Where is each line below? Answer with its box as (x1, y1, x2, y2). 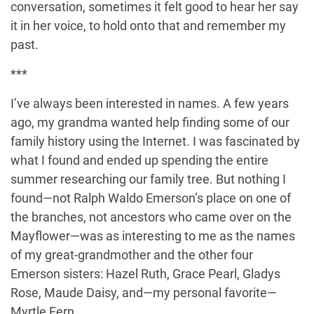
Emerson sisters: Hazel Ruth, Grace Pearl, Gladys (11, 266, 280, 282)
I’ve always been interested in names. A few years (11, 96, 289, 111)
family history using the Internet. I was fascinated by (11, 134, 300, 149)
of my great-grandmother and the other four (11, 247, 253, 263)
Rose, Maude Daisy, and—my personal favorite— (11, 285, 277, 301)
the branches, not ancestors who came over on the (11, 210, 292, 225)
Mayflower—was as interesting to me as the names (11, 228, 295, 244)
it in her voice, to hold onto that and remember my (11, 18, 286, 34)
